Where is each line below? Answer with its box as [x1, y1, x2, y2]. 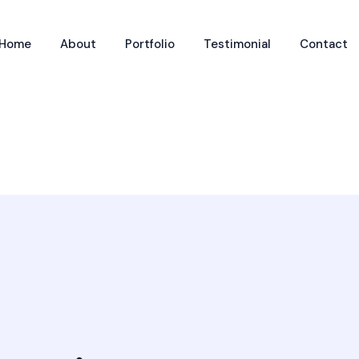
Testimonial [204, 36, 271, 52]
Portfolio [125, 36, 175, 52]
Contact [300, 36, 348, 52]
